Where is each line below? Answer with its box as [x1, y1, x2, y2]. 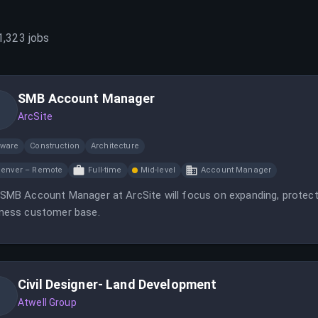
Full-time [88, 165, 122, 175]
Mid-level [140, 165, 175, 175]
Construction [30, 141, 80, 150]
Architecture [91, 141, 139, 150]
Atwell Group [18, 297, 77, 308]
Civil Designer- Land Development [18, 277, 217, 292]
